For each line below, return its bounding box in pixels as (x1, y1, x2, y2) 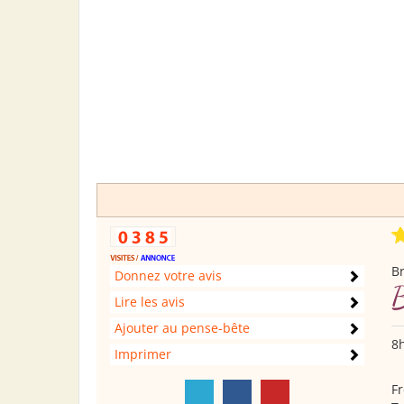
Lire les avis (115, 293, 185, 310)
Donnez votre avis (115, 267, 222, 284)
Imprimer (115, 345, 171, 363)
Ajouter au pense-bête (115, 319, 250, 336)
